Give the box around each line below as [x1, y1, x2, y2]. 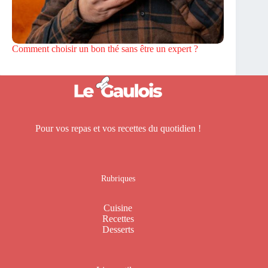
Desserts [102, 224, 134, 235]
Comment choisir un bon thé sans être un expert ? [12, 44, 198, 54]
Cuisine [103, 203, 133, 214]
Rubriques [100, 173, 135, 183]
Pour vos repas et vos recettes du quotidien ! [35, 123, 201, 133]
